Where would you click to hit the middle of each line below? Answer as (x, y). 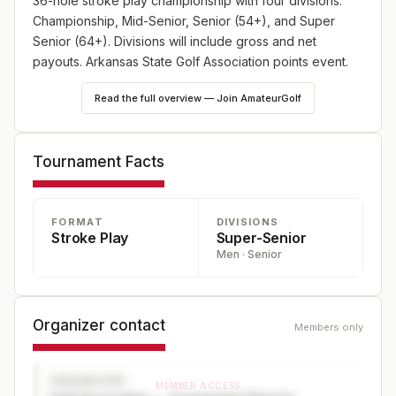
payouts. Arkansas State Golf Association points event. (190, 61)
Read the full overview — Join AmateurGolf (198, 98)
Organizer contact (99, 325)
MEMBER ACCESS (198, 385)
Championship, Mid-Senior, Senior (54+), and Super (184, 21)
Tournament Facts (99, 162)
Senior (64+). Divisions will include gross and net (175, 41)
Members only (329, 327)
